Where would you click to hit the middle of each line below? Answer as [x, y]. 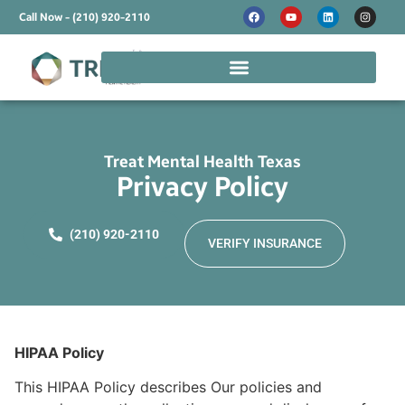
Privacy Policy [202, 187]
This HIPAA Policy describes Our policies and [168, 387]
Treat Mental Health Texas [202, 161]
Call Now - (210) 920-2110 [85, 17]
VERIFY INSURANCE [265, 243]
